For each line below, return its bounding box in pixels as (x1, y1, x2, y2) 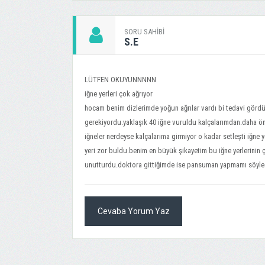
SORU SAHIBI (124, 27, 164, 36)
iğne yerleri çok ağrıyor (85, 89, 153, 98)
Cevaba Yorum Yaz (97, 206, 170, 216)
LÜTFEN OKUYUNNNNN (85, 75, 156, 84)
